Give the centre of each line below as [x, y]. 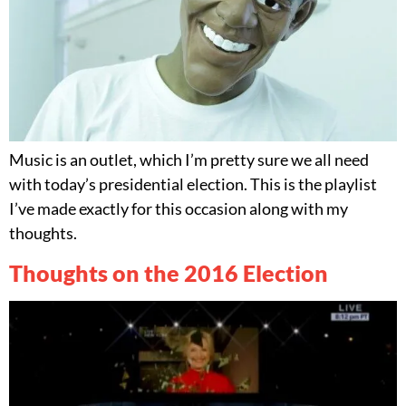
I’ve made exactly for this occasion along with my [179, 209]
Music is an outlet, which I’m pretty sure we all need [189, 160]
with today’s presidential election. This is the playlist [193, 184]
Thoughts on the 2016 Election [169, 272]
